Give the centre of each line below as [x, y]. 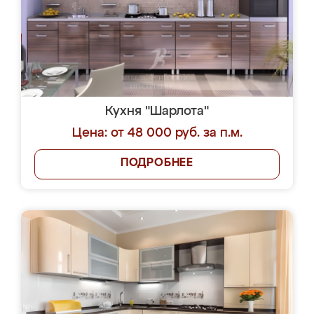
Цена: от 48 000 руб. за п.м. [157, 133]
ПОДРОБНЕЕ [157, 163]
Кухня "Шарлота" [157, 111]
